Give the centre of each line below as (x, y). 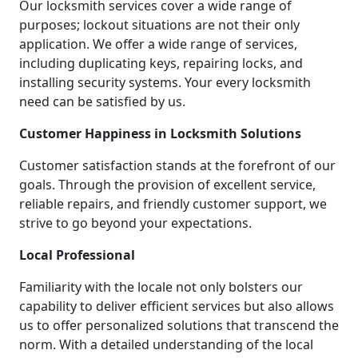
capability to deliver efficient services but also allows (177, 306)
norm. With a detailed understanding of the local (166, 345)
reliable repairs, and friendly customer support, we (173, 204)
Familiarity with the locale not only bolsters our (161, 287)
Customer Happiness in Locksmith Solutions (160, 134)
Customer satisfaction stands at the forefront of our (177, 166)
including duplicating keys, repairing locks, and (161, 64)
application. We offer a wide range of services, (158, 44)
